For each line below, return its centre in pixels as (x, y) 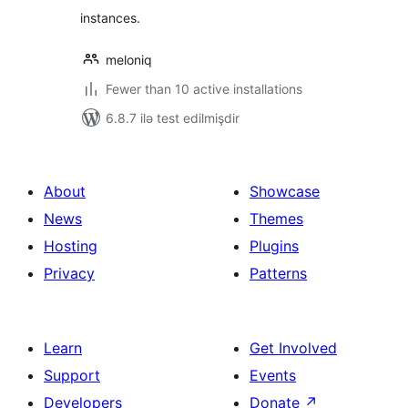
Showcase (285, 191)
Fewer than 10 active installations (204, 89)
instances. (110, 18)
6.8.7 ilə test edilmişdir (173, 118)
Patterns (278, 273)
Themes (276, 219)
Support (72, 375)
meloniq (129, 60)
